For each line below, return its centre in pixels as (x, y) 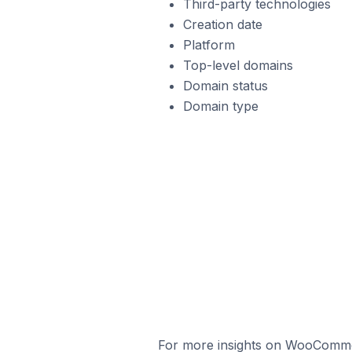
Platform (209, 45)
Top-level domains (238, 65)
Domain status (225, 86)
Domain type (220, 106)
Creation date (222, 24)
